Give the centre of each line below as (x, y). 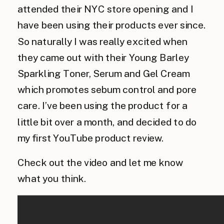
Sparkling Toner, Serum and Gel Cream (104, 73)
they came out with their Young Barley (103, 57)
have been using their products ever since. (112, 25)
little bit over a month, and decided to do (107, 122)
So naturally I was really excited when (103, 41)
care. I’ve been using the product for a (103, 106)
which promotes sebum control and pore (107, 89)
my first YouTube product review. (91, 138)
